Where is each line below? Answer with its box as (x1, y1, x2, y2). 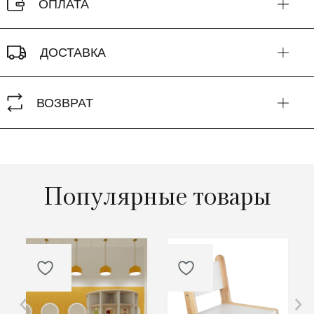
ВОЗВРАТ (36, 95, 93, 110)
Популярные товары (43, 179, 271, 213)
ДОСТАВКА (40, 46, 106, 60)
